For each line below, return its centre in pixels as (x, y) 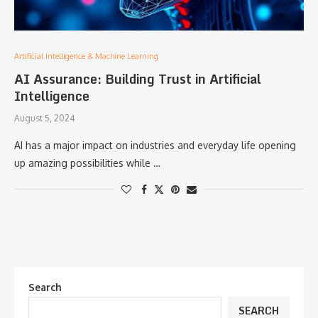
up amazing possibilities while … (87, 163)
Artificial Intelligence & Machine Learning (86, 56)
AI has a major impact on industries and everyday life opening (155, 145)
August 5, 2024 (44, 118)
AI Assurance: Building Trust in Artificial (138, 79)
